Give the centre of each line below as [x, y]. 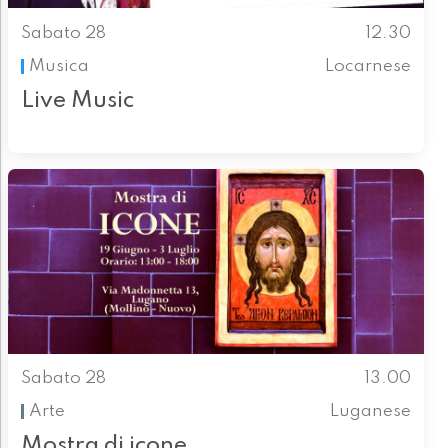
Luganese [371, 411]
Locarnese [368, 66]
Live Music [77, 100]
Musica [58, 66]
